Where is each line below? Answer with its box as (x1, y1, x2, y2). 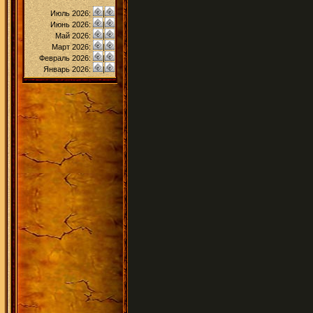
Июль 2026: (50, 9, 93, 17)
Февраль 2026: (39, 54, 93, 62)
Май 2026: (55, 31, 93, 40)
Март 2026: (52, 43, 93, 51)
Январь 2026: (43, 65, 93, 73)
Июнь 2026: (50, 20, 93, 29)
